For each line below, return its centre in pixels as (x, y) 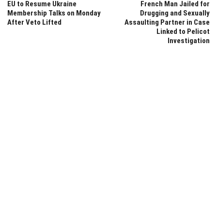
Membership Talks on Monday (54, 13)
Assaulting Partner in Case (167, 22)
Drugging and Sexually (175, 13)
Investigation (189, 40)
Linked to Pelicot (183, 31)
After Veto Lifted (34, 22)
